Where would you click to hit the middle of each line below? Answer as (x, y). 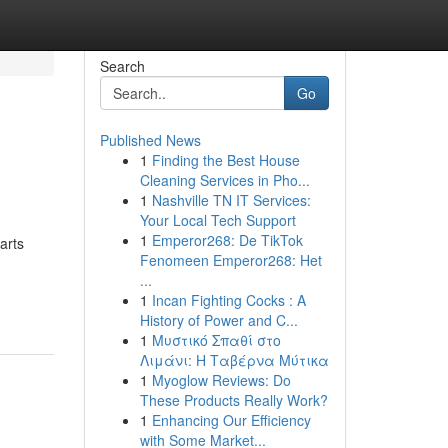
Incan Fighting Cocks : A (228, 300)
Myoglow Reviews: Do (221, 380)
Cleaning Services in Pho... (224, 180)
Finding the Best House (225, 160)
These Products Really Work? (233, 400)
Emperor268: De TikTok (227, 240)
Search (122, 66)
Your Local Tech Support (217, 220)
